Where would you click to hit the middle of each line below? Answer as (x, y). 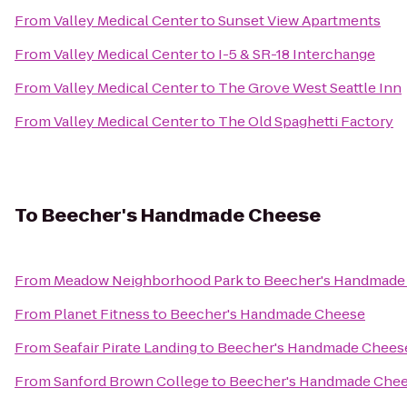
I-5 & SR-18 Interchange (297, 54)
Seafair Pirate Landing (125, 347)
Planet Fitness (102, 314)
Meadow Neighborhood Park (149, 280)
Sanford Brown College (131, 381)
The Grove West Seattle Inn (310, 88)
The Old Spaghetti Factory (306, 121)
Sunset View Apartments (299, 20)
